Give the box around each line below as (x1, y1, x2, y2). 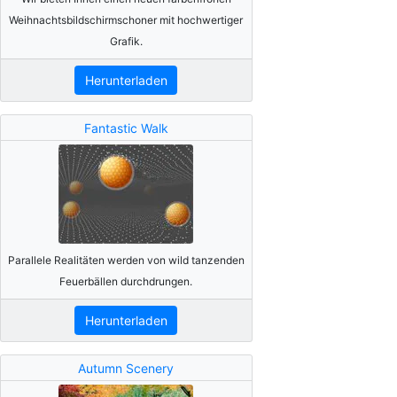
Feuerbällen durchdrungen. (59, 274, 193, 288)
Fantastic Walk (83, 120, 168, 136)
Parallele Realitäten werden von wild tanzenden (7, 253, 245, 267)
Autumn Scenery (78, 360, 175, 376)
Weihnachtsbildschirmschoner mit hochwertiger (9, 12, 244, 27)
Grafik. (109, 34, 143, 48)
